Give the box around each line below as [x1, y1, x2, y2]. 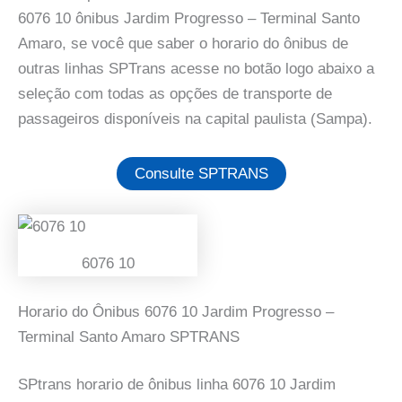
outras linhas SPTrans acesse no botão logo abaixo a [18, 60, 374, 78]
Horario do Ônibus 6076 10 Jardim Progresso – [18, 302, 334, 320]
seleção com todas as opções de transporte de [18, 85, 332, 103]
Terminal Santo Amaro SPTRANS [18, 328, 240, 345]
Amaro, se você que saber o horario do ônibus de [18, 35, 348, 53]
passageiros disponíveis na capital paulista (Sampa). [18, 110, 372, 128]
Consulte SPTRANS [134, 164, 268, 182]
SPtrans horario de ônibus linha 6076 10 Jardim [18, 376, 336, 394]
